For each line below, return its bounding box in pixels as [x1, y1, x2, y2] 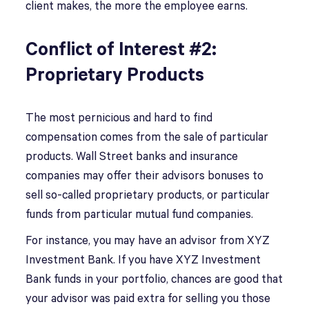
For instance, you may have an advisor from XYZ [26, 235, 270, 248]
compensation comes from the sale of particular [26, 131, 269, 144]
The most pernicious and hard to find [26, 112, 213, 125]
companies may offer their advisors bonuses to [26, 170, 264, 183]
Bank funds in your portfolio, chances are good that [26, 273, 283, 286]
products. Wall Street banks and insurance [26, 150, 239, 163]
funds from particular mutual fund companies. [26, 208, 254, 221]
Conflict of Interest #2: [26, 39, 217, 61]
